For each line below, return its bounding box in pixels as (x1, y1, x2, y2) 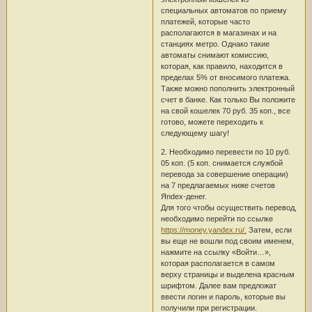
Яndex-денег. (160, 192, 207, 201)
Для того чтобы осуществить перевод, (160, 203, 297, 212)
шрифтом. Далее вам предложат (160, 281, 276, 290)
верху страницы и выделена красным (160, 270, 295, 279)
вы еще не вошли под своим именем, (160, 236, 294, 245)
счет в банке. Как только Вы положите (160, 95, 295, 104)
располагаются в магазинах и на (160, 28, 276, 37)
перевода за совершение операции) (160, 169, 288, 178)
